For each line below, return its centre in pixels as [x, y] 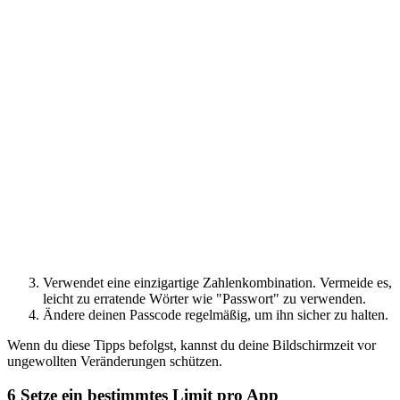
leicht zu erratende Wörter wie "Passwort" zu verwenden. [204, 298]
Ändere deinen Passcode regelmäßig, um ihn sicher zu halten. [216, 314]
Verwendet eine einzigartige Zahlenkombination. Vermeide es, [217, 282]
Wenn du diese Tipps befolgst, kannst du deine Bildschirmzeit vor [192, 345]
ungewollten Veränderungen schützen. [115, 361]
